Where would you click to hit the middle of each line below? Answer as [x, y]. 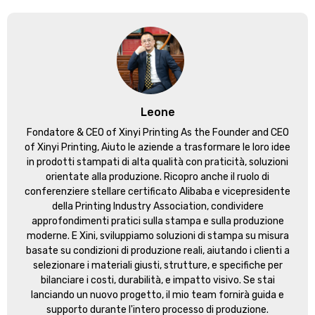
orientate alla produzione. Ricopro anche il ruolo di [157, 177]
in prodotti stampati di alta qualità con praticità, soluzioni [157, 162]
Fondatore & [56, 133]
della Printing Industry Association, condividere [157, 207]
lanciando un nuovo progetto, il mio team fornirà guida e [157, 295]
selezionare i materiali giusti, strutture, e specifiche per [157, 266]
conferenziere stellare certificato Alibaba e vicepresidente [157, 192]
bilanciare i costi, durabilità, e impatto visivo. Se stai [157, 281]
